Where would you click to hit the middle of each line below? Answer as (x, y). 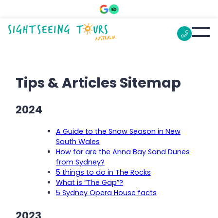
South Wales (78, 141)
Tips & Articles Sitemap (98, 83)
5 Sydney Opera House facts (106, 192)
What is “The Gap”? (89, 182)
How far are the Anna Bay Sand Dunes (123, 152)
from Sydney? (80, 162)
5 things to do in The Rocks (103, 172)
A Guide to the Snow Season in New (118, 131)
